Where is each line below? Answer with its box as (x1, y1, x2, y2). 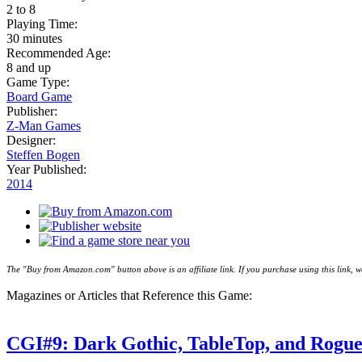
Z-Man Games (6, 118, 81, 133)
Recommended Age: (6, 45, 114, 60)
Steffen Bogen (6, 147, 80, 162)
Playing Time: (6, 16, 81, 31)
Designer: (6, 133, 59, 147)
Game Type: (6, 74, 73, 89)
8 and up (6, 60, 51, 74)
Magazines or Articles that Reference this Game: (6, 288, 255, 302)
